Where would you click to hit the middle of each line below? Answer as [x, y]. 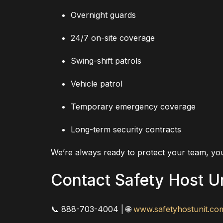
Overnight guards [103, 15]
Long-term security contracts [126, 129]
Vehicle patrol [97, 83]
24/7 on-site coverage [113, 38]
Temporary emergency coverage [133, 106]
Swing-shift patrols [106, 60]
